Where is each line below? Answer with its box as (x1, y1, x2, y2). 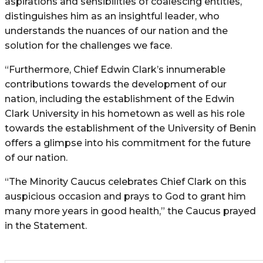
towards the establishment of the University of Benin (5, 122, 256, 134)
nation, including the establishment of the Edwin (5, 93, 234, 104)
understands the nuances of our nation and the (5, 25, 228, 36)
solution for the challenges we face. (5, 39, 172, 51)
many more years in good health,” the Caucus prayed (5, 205, 256, 217)
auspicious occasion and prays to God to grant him (5, 190, 246, 202)
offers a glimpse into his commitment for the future (5, 137, 251, 149)
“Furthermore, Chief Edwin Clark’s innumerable (5, 63, 225, 75)
